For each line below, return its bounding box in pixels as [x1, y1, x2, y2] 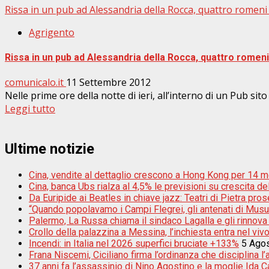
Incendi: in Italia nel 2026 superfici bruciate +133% [29, 238, 239, 250]
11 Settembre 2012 [66, 76, 151, 89]
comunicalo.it [5, 76, 66, 89]
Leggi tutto [5, 102, 55, 116]
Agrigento [29, 25, 74, 39]
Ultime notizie [5, 141, 94, 158]
